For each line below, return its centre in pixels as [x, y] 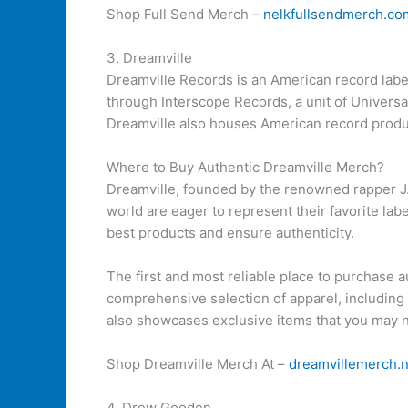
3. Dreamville [149, 58]
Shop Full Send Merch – [185, 14]
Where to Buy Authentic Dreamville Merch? [245, 167]
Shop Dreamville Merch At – [198, 364]
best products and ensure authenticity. [230, 233]
